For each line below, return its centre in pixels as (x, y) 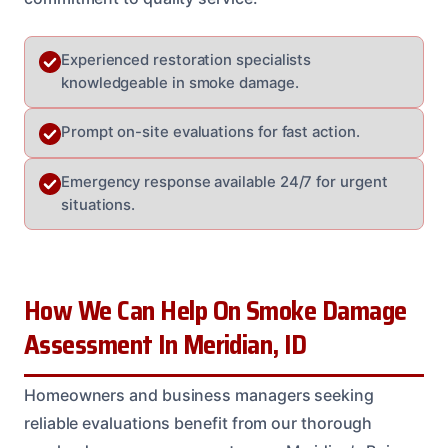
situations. (98, 204)
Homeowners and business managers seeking (199, 394)
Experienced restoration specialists (186, 59)
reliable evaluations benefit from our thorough (198, 422)
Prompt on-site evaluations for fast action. (210, 131)
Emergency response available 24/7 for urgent (224, 181)
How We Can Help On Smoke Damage (215, 310)
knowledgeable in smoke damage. (180, 82)
